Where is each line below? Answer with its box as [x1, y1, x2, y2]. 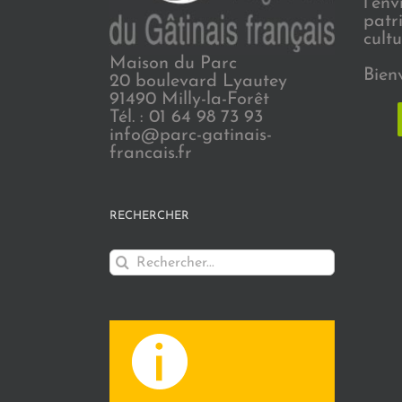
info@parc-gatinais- [109, 127, 272, 145]
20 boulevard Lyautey [109, 73, 287, 92]
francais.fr [109, 144, 192, 163]
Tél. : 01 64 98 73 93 [109, 109, 263, 127]
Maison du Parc [109, 55, 237, 74]
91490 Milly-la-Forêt [109, 91, 269, 109]
